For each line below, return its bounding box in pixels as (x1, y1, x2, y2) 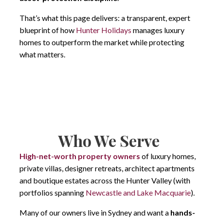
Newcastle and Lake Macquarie (86, 187, 191, 197)
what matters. (19, 49, 65, 59)
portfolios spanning (19, 187, 86, 197)
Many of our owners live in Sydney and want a (19, 207, 170, 217)
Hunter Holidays (76, 25, 131, 35)
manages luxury (131, 25, 184, 35)
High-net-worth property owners (19, 151, 140, 161)
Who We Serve (58, 129, 160, 151)
